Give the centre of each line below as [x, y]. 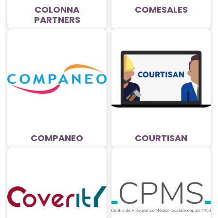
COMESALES [161, 10]
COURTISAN [161, 138]
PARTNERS [57, 20]
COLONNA [57, 10]
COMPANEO [57, 138]
